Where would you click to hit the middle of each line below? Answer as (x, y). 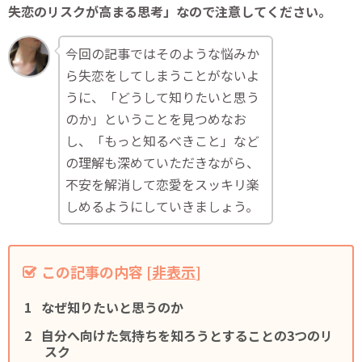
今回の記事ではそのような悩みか (163, 54)
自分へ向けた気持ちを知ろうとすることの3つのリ (187, 335)
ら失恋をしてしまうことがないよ (163, 76)
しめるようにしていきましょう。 (162, 206)
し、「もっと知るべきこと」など (163, 141)
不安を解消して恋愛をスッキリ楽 (163, 185)
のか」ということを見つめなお (156, 119)
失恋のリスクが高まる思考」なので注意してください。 (170, 12)
